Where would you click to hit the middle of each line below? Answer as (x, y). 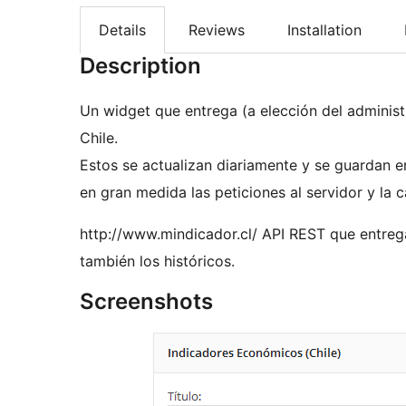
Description (140, 66)
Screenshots (146, 302)
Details (122, 30)
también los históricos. (157, 261)
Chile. (99, 138)
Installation (324, 30)
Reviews (217, 30)
